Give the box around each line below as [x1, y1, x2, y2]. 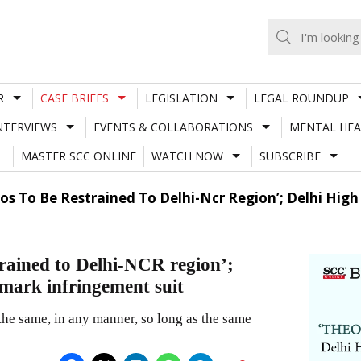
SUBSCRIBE [259, 147, 321, 164]
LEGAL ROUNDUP [253, 89, 349, 106]
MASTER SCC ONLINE [20, 147, 136, 164]
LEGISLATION [144, 89, 218, 106]
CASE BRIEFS [39, 89, 109, 106]
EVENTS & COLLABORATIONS [93, 118, 253, 135]
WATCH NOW [151, 147, 223, 164]
